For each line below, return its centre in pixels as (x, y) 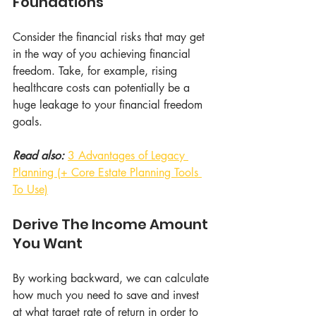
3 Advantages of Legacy (128, 156)
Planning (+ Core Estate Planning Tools (107, 172)
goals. (28, 122)
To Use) (30, 189)
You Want (48, 243)
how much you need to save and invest (108, 295)
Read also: (40, 156)
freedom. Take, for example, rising (97, 71)
